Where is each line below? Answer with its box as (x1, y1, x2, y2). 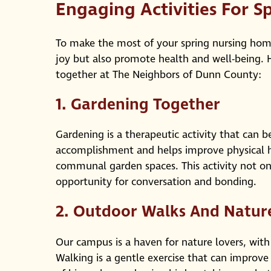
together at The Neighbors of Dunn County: (56, 67, 261, 82)
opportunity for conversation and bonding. (56, 175, 256, 190)
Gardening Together (71, 93, 220, 116)
